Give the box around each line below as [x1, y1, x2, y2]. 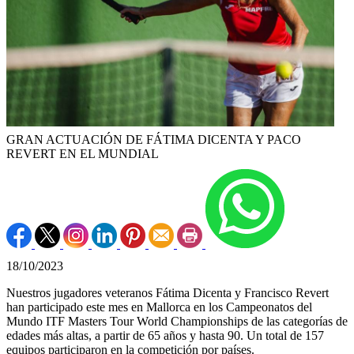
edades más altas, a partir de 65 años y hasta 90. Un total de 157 [6, 329, 324, 343]
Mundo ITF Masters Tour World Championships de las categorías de [6, 314, 348, 329]
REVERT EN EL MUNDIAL [6, 147, 159, 161]
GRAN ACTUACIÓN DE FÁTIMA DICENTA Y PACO [6, 133, 301, 147]
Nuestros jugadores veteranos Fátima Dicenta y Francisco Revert [6, 286, 329, 300]
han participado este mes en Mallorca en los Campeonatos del [6, 300, 312, 314]
